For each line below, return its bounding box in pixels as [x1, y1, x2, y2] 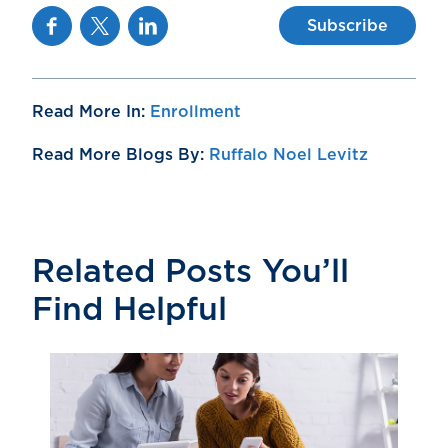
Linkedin [128, 9, 195, 26]
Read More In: [32, 103, 150, 120]
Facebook [32, 9, 110, 26]
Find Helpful [32, 293, 227, 326]
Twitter [80, 9, 134, 26]
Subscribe [307, 17, 388, 34]
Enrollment [150, 103, 241, 120]
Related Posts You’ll [32, 255, 349, 288]
